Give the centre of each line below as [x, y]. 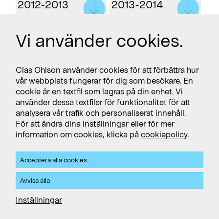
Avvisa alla [35, 180]
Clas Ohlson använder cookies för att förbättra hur [107, 70]
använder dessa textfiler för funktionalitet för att [103, 102]
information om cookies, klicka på [78, 134]
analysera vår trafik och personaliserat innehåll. [101, 113]
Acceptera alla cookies [53, 160]
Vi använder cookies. [99, 40]
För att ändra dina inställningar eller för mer [95, 123]
